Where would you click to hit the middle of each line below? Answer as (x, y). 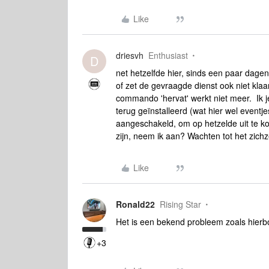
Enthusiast (168, 55)
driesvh (130, 55)
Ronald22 (135, 204)
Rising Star (180, 204)
